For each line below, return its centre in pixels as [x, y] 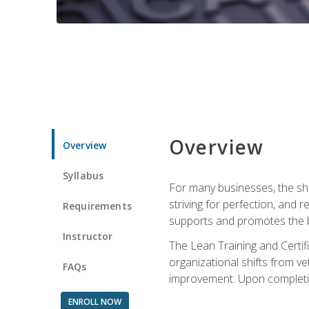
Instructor [88, 236]
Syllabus [83, 175]
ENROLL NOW [94, 301]
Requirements [97, 206]
